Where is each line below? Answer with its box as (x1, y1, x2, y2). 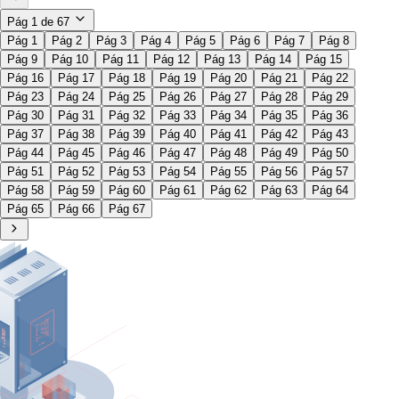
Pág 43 (312, 127, 348, 142)
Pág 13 (204, 53, 240, 67)
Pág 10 (52, 53, 88, 67)
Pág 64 (312, 183, 348, 198)
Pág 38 (58, 127, 94, 142)
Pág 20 (210, 71, 247, 85)
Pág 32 (109, 109, 145, 123)
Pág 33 (159, 109, 196, 123)
